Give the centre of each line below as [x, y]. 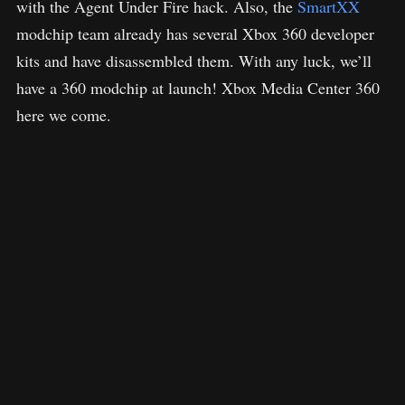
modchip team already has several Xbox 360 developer [195, 33]
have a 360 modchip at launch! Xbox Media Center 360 [198, 87]
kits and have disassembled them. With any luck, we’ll [194, 60]
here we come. [64, 114]
